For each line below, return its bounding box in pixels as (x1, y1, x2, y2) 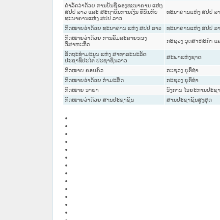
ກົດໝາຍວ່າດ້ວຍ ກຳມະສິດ (64, 77, 124, 83)
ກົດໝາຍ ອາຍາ (64, 87, 99, 93)
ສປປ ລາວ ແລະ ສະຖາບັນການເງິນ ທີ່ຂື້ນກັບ (64, 9, 158, 15)
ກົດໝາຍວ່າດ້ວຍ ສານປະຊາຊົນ (64, 97, 134, 103)
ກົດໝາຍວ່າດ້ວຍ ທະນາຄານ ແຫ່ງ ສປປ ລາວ (64, 25, 162, 31)
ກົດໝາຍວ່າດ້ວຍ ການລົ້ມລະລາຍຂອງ (64, 35, 147, 41)
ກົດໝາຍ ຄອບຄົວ (64, 67, 104, 74)
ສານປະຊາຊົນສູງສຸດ (166, 97, 212, 103)
